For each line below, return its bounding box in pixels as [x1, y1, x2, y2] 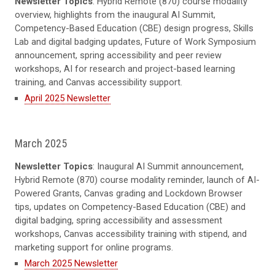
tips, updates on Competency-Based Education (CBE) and [15, 201, 246, 212]
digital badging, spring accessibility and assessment [15, 214, 222, 226]
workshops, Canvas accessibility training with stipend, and [15, 228, 247, 239]
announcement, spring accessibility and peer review [15, 49, 222, 61]
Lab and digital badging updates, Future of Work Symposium [15, 36, 256, 47]
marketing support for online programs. [15, 241, 173, 253]
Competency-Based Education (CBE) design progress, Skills [15, 22, 254, 34]
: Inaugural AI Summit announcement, [93, 160, 244, 172]
